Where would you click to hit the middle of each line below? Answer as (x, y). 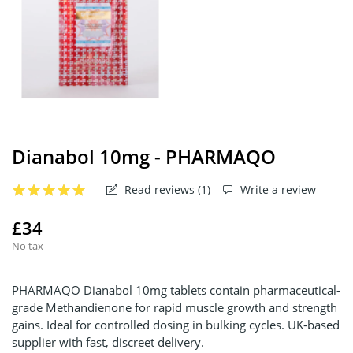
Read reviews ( (161, 190)
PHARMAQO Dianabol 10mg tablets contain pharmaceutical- (176, 290)
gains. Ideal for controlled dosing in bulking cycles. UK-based (176, 324)
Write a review (277, 190)
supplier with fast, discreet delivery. (108, 342)
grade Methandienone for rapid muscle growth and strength (175, 307)
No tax (28, 245)
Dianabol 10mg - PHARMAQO (144, 156)
